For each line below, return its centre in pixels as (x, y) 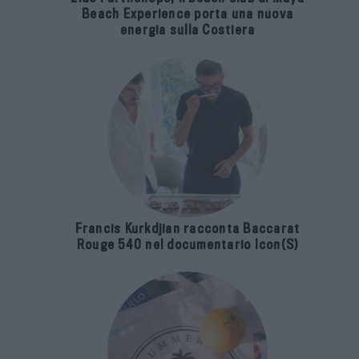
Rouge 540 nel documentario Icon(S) (188, 245)
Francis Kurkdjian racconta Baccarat (188, 229)
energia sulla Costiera (188, 30)
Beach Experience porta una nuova (188, 14)
